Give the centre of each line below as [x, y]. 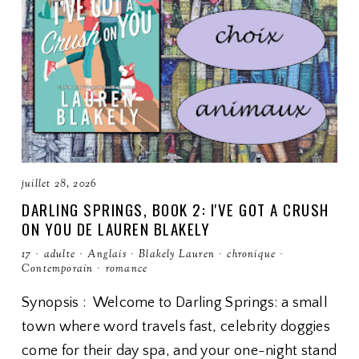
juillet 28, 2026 [59, 184]
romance [127, 269]
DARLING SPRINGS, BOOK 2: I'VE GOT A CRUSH [175, 209]
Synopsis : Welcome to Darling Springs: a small [175, 303]
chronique [252, 255]
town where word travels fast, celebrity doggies [176, 327]
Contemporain [58, 269]
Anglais [107, 255]
